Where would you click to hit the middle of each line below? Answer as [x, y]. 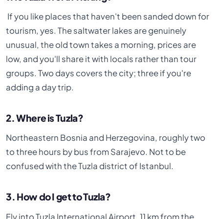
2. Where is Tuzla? [45, 118]
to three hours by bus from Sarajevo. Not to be [96, 152]
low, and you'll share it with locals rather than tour [101, 59]
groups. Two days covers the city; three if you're [99, 73]
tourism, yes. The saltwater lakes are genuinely [96, 31]
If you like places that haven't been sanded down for [108, 17]
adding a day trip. [40, 88]
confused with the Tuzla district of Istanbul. [90, 166]
